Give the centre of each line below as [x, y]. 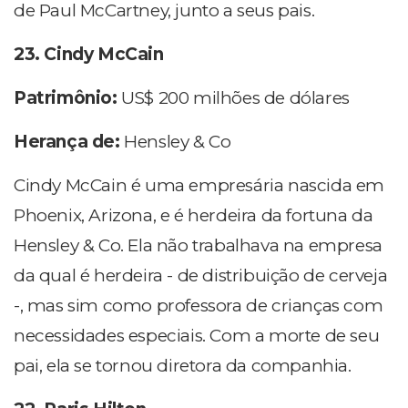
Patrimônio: [68, 98]
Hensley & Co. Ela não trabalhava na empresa [198, 246]
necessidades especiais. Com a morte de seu [197, 336]
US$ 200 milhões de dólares [235, 98]
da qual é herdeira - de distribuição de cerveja [201, 276]
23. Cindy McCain [89, 55]
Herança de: [69, 142]
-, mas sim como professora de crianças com [199, 306]
